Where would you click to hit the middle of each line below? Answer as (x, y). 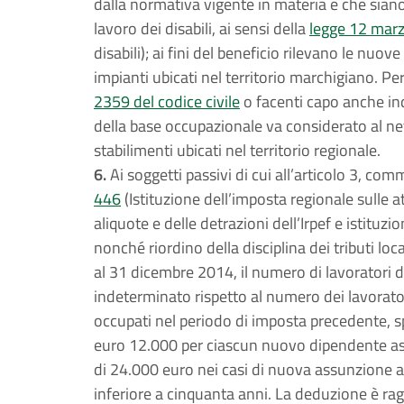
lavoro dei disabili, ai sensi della (202, 28)
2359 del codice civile (167, 101)
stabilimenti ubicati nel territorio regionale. (237, 150)
